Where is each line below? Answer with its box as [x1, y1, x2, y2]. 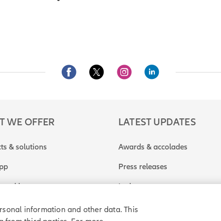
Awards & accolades [118, 142, 187, 152]
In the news [118, 182, 157, 191]
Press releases [118, 162, 167, 172]
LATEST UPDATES [118, 116, 196, 128]
